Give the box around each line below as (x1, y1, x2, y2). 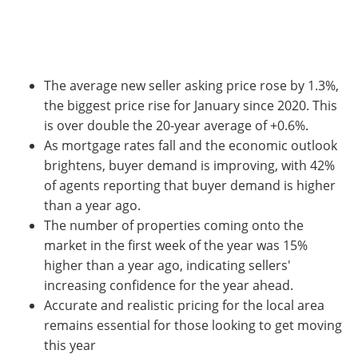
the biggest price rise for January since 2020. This (44, 96, 337, 114)
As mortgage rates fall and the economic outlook (44, 136, 337, 154)
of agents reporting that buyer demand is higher (44, 176, 336, 194)
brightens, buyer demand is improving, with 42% (44, 156, 335, 174)
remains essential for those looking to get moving (44, 316, 342, 334)
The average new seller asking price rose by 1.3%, (44, 76, 339, 94)
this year (44, 336, 96, 354)
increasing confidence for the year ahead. (44, 276, 293, 294)
